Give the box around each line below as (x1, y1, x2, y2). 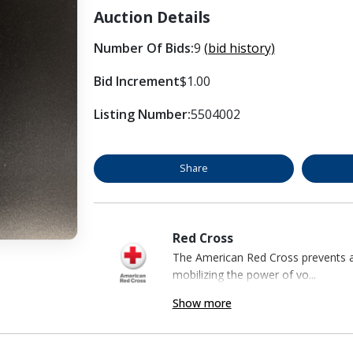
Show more (172, 295, 232, 310)
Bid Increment (93, 72, 180, 90)
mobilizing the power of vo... (172, 266, 316, 282)
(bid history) (203, 39, 275, 57)
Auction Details (93, 6, 210, 28)
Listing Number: (93, 105, 191, 123)
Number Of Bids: (93, 39, 194, 57)
